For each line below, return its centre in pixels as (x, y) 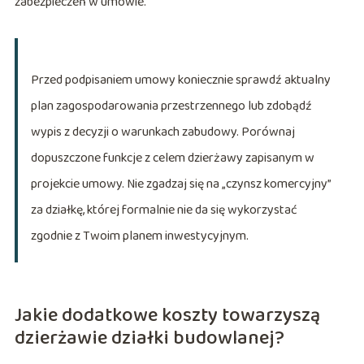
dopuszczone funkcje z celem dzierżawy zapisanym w (172, 158)
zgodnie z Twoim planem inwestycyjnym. (139, 236)
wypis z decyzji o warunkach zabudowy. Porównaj (162, 132)
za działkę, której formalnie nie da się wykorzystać (164, 210)
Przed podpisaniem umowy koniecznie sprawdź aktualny (180, 80)
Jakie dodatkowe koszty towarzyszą (167, 316)
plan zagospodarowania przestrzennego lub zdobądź (171, 106)
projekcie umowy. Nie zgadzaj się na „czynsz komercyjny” (180, 184)
